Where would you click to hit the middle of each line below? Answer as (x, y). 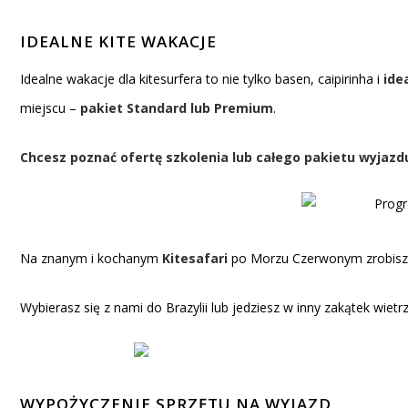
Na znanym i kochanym (89, 258)
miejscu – (50, 108)
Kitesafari (195, 258)
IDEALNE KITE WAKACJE (118, 41)
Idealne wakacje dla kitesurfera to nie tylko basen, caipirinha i (202, 79)
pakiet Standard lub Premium (177, 108)
